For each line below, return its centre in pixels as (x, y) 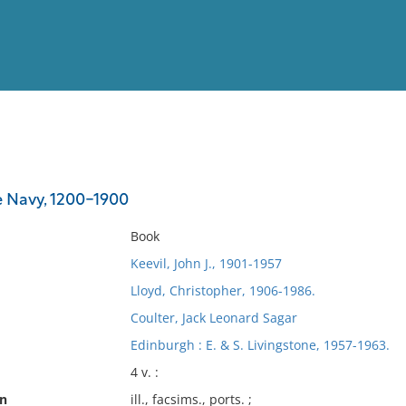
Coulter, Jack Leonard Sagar (213, 318)
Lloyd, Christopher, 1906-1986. (222, 290)
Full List (370, 177)
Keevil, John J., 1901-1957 (206, 263)
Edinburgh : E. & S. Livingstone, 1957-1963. (260, 345)
